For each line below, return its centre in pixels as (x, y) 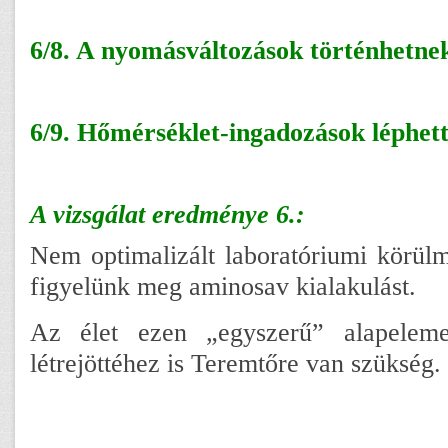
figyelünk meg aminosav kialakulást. (223, 285)
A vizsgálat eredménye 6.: (167, 213)
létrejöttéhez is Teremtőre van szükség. (235, 362)
